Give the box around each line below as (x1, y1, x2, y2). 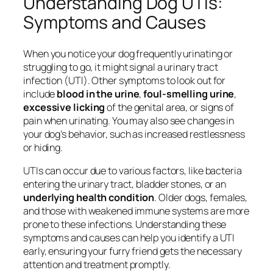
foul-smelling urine (143, 87, 235, 101)
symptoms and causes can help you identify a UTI (23, 231, 235, 245)
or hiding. (23, 140, 63, 154)
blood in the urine (57, 87, 140, 101)
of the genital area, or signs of (105, 100, 235, 114)
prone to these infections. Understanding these (23, 218, 227, 232)
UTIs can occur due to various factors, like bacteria (23, 164, 242, 178)
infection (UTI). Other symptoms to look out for (23, 73, 226, 87)
